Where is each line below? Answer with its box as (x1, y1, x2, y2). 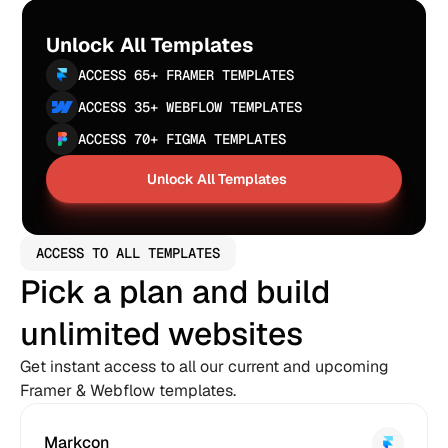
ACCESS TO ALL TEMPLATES (36, 244, 220, 262)
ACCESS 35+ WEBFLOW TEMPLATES (78, 98, 303, 116)
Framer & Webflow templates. (20, 380, 236, 401)
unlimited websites (20, 313, 303, 354)
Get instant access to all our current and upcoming (20, 356, 389, 377)
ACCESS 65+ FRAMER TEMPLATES (78, 66, 295, 84)
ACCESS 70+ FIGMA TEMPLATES (78, 130, 287, 148)
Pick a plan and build (20, 271, 330, 312)
